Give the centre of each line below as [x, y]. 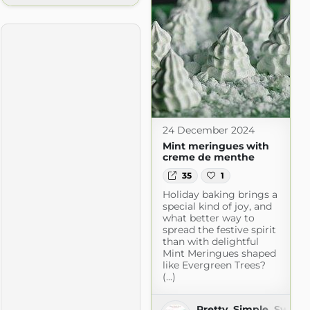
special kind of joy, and [217, 207]
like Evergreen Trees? [214, 265]
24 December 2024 [208, 130]
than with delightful [210, 242]
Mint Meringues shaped [219, 254]
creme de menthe [208, 157]
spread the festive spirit [219, 230]
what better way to [208, 218]
